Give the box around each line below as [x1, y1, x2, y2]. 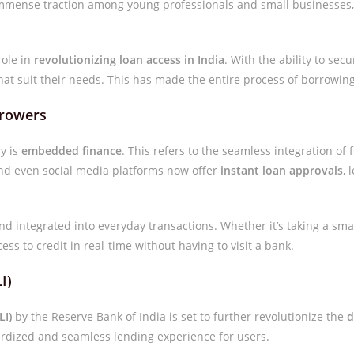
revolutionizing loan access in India [34, 52, 225, 67]
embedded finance [21, 143, 122, 158]
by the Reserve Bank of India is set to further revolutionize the [12, 309, 348, 324]
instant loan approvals [220, 163, 344, 178]
